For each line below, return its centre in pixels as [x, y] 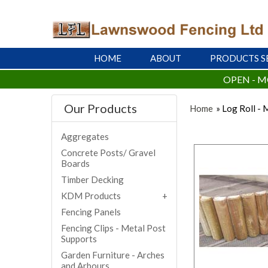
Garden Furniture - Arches [112, 255]
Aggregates [85, 137]
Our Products [100, 109]
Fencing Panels [91, 212]
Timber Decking [92, 180]
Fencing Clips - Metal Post [113, 228]
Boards [75, 164]
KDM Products [91, 196]
